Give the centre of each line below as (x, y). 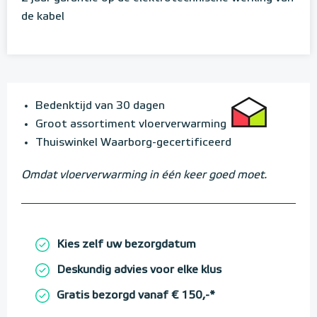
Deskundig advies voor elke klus (139, 271)
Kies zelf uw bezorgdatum (126, 245)
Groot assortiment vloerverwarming (131, 125)
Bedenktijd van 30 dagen (100, 106)
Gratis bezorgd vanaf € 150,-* (136, 296)
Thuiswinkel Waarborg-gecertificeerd (133, 143)
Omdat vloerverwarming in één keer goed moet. (144, 176)
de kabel (43, 17)
